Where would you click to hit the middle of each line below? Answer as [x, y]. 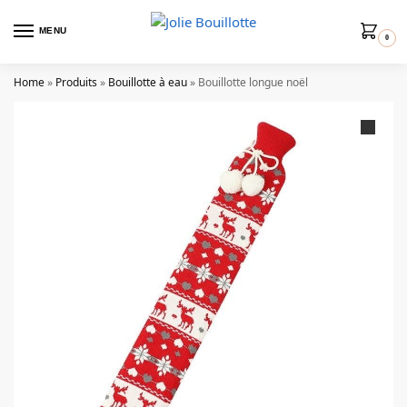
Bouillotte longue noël [253, 82]
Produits [76, 82]
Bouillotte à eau [148, 82]
